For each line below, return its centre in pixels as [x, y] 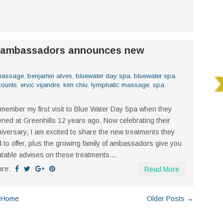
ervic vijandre [40, 85]
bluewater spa [155, 76]
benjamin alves [50, 76]
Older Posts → [170, 199]
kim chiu [75, 85]
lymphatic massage [120, 85]
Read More [162, 169]
